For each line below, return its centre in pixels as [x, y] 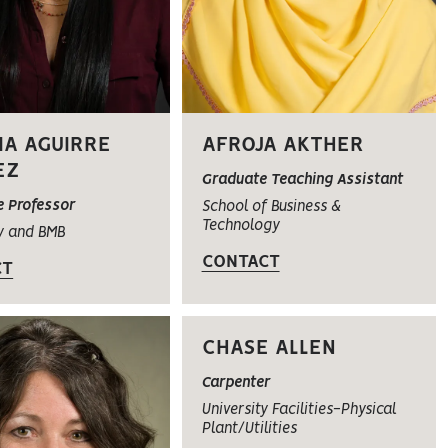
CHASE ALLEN [268, 348]
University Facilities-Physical [298, 409]
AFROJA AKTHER [282, 146]
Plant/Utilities [249, 428]
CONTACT [240, 262]
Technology [240, 226]
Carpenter [235, 382]
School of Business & [271, 207]
